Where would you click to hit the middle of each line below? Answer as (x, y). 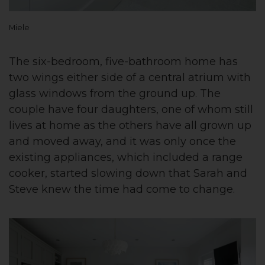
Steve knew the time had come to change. (122, 189)
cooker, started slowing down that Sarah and (128, 173)
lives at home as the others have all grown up (130, 125)
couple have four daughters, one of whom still (131, 109)
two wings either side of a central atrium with (130, 77)
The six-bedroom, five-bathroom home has (123, 62)
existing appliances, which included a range (126, 157)
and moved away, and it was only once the (122, 141)
